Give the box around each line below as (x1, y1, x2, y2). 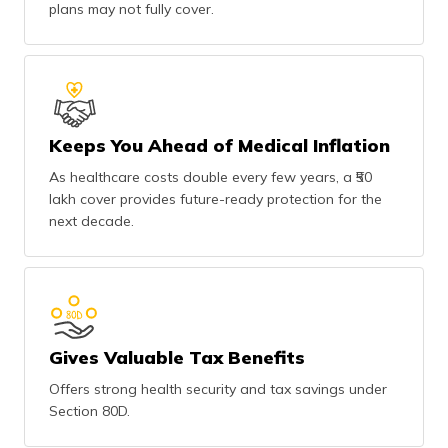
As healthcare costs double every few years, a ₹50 (49, 167, 372, 186)
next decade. (49, 211, 134, 230)
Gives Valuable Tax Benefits (49, 345, 305, 369)
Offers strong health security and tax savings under (49, 379, 387, 398)
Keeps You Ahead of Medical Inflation (49, 133, 390, 157)
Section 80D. (49, 401, 130, 420)
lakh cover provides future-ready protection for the (49, 189, 382, 208)
